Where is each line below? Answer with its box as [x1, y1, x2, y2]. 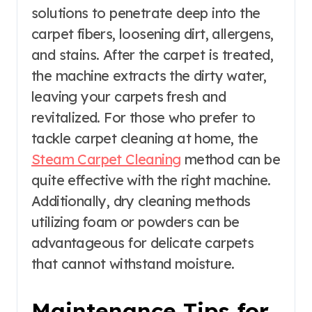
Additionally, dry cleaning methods [31, 192, 251, 210]
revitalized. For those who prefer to [31, 109, 256, 127]
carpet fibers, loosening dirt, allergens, [31, 25, 274, 43]
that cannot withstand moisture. [31, 255, 235, 273]
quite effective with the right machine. [31, 171, 271, 189]
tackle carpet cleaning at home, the [31, 130, 258, 148]
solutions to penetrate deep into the [31, 4, 260, 22]
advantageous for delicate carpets [31, 234, 254, 252]
